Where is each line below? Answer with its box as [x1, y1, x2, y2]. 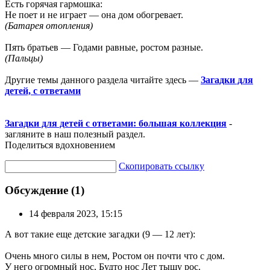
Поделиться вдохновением [5, 139, 115, 150]
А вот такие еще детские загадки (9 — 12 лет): [5, 229, 195, 240]
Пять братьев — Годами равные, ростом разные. [5, 42, 203, 52]
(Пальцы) [5, 52, 43, 63]
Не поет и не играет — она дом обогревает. [5, 9, 183, 20]
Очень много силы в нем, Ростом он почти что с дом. [5, 251, 225, 262]
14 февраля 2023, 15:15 [29, 209, 122, 219]
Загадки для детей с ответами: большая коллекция [5, 118, 227, 128]
